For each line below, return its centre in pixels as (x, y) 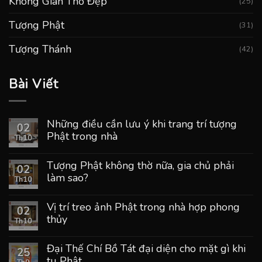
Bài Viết (34, 84)
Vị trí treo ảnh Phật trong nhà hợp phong (143, 207)
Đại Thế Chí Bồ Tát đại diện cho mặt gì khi (146, 248)
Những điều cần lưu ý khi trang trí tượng (142, 124)
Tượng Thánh (40, 49)
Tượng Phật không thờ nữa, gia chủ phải (140, 165)
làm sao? (68, 177)
